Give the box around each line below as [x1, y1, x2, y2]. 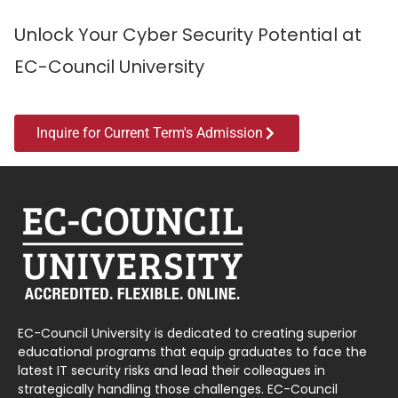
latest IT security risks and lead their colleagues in [18, 361, 325, 379]
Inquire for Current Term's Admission [36, 123, 263, 141]
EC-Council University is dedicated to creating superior [18, 323, 357, 342]
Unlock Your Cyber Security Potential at [14, 21, 362, 47]
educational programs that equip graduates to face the [18, 342, 367, 361]
